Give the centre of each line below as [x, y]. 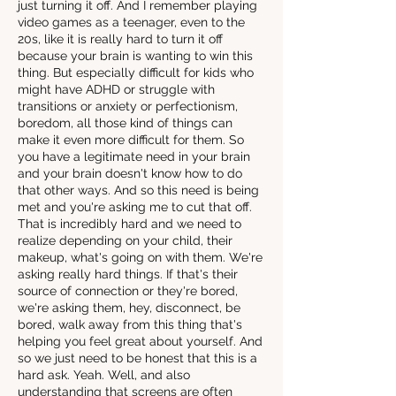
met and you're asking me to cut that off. [135, 207]
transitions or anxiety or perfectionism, [128, 106]
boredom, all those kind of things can [125, 123]
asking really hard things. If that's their [128, 274]
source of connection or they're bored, [128, 291]
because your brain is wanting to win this [135, 56]
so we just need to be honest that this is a [137, 358]
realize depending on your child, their [125, 240]
